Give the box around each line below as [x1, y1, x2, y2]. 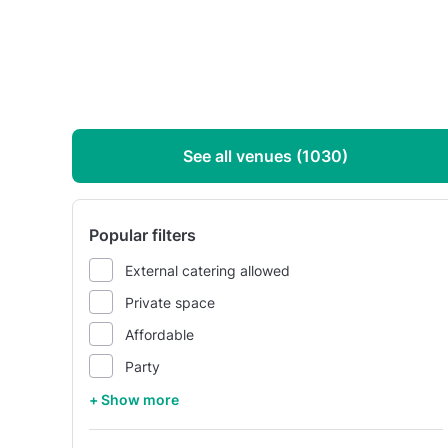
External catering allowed [125, 261, 290, 279]
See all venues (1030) [183, 146, 349, 166]
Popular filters [89, 225, 196, 245]
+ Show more [89, 391, 179, 408]
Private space [125, 293, 215, 311]
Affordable [125, 325, 194, 343]
